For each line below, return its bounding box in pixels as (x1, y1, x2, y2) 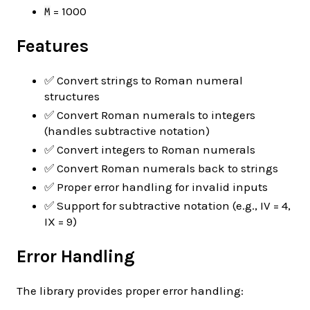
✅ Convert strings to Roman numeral (44, 73, 243, 88)
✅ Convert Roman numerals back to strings (44, 161, 278, 176)
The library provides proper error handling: (17, 284, 244, 298)
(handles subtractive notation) (44, 124, 210, 138)
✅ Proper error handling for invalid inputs (44, 180, 268, 194)
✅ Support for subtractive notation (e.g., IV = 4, (44, 199, 291, 213)
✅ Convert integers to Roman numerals (44, 143, 255, 157)
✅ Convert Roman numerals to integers (44, 108, 255, 122)
